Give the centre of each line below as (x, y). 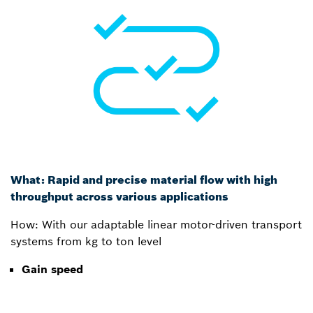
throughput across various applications (119, 196)
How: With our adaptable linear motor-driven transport (156, 224)
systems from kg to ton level (86, 241)
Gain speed (52, 269)
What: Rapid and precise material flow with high (144, 180)
